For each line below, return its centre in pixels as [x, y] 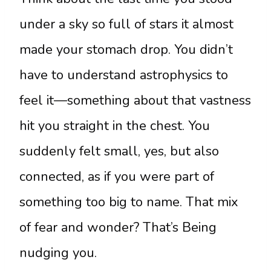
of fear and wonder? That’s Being [118, 228]
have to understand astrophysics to [124, 75]
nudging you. [58, 253]
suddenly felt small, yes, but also [119, 152]
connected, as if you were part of [117, 177]
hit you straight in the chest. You [115, 126]
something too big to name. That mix [129, 202]
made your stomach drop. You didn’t [126, 50]
